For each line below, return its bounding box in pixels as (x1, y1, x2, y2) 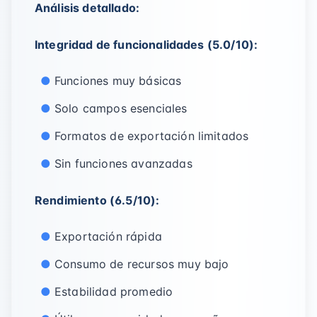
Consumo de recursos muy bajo (54, 257, 229, 271)
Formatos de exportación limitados (54, 129, 249, 143)
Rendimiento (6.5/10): (35, 193, 160, 207)
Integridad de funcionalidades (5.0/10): (35, 38, 258, 52)
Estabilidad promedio (54, 284, 173, 299)
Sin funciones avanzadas (54, 156, 192, 171)
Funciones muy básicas (54, 74, 182, 88)
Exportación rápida (54, 229, 162, 243)
